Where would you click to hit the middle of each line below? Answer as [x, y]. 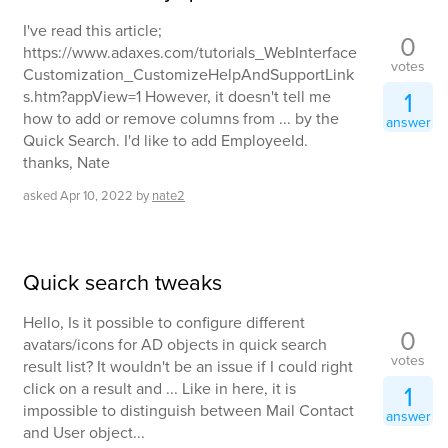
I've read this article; [92, 30]
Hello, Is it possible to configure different [164, 322]
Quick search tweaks [122, 282]
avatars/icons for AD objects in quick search [175, 344]
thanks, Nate [66, 162]
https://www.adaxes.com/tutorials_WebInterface [190, 52]
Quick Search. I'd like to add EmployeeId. [165, 140]
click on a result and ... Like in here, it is [159, 388]
